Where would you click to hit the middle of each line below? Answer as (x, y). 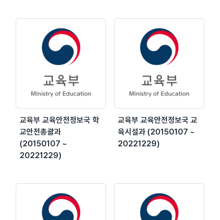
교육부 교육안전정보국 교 (158, 120)
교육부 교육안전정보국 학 (59, 120)
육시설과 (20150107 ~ (156, 132)
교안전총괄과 (40, 132)
